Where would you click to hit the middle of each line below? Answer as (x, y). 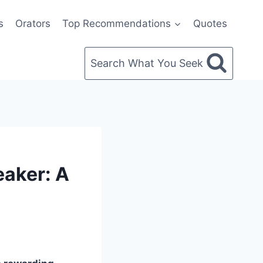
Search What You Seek (147, 63)
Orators (33, 23)
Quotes (210, 23)
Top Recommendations (117, 23)
